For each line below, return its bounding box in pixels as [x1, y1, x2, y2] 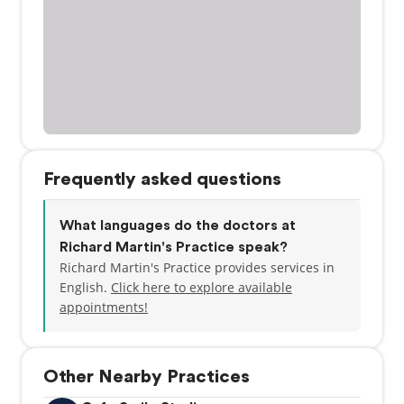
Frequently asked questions [43, 170, 281, 188]
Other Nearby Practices [43, 368, 250, 386]
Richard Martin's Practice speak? [60, 240, 288, 254]
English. [60, 279, 111, 296]
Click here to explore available [111, 279, 292, 296]
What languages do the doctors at [60, 218, 296, 233]
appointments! [60, 298, 148, 316]
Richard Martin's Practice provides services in [60, 259, 335, 276]
